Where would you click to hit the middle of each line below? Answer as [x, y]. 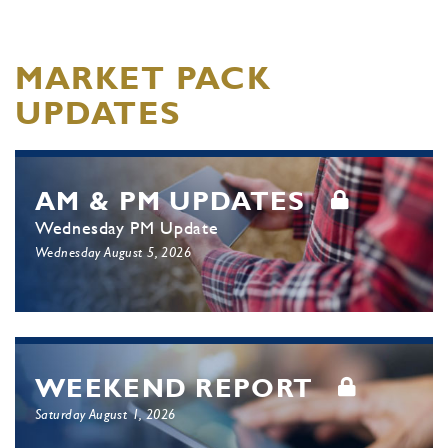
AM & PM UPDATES [170, 201]
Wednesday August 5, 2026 [113, 252]
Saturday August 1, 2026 [105, 414]
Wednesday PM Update [127, 227]
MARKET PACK [143, 77]
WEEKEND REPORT [174, 388]
